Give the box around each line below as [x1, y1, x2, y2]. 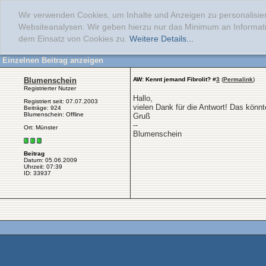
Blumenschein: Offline [24, 111, 84, 118]
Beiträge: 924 [24, 104, 61, 111]
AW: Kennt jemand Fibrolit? [133, 76, 211, 83]
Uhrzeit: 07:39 [24, 163, 62, 170]
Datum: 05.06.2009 [24, 157, 77, 164]
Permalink [223, 76, 253, 83]
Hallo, [133, 94, 153, 103]
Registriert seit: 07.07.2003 [24, 98, 98, 104]
